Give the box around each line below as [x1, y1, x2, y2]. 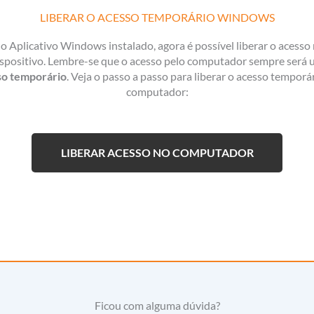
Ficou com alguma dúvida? [94, 299, 220, 313]
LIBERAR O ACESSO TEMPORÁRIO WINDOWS [39, 11, 275, 25]
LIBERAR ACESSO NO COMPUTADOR [60, 146, 254, 160]
